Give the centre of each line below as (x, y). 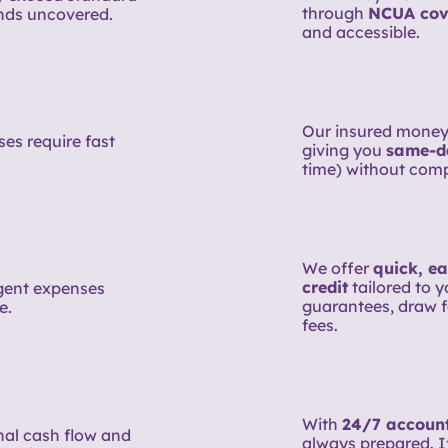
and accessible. (360, 31)
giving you (343, 150)
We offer (337, 268)
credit (324, 287)
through (334, 12)
